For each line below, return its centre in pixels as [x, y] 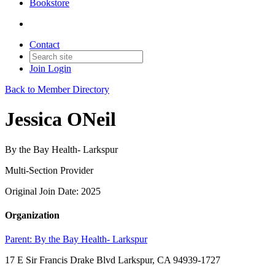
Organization [32, 215]
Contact [45, 45]
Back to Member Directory [57, 89]
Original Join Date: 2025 [53, 191]
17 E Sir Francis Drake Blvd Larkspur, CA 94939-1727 [113, 260]
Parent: [20, 239]
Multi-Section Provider [49, 170]
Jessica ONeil [60, 119]
